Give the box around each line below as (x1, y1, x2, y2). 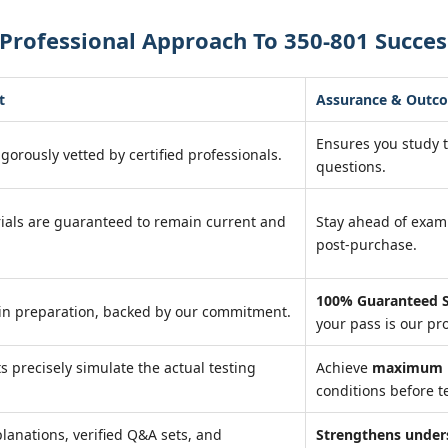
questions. (316, 157, 386, 176)
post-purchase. (316, 235, 417, 254)
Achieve (316, 358, 372, 377)
